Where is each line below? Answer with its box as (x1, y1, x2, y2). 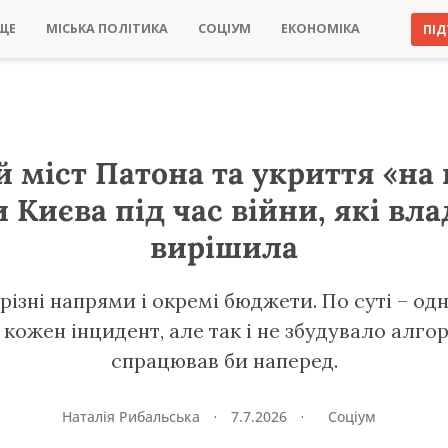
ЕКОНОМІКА (281, 20, 360, 37)
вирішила (150, 228, 298, 266)
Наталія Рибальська (62, 407, 204, 426)
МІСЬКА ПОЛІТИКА (46, 20, 168, 37)
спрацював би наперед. (110, 348, 338, 373)
